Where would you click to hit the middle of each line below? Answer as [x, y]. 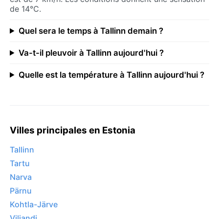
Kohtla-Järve [34, 205]
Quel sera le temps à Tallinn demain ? [91, 31]
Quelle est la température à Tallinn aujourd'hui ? [111, 75]
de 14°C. [25, 9]
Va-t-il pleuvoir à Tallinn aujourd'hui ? [91, 53]
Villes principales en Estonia [73, 130]
